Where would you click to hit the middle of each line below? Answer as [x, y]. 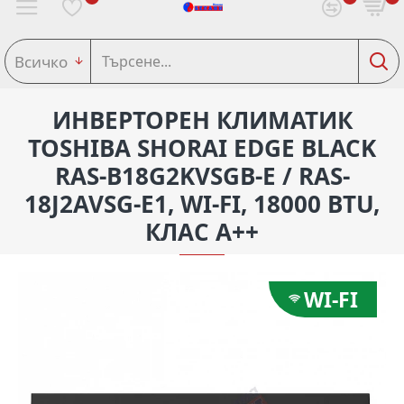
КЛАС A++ [202, 232]
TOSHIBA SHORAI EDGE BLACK [202, 148]
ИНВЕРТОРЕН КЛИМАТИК [202, 120]
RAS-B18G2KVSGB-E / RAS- [202, 176]
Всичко [41, 61]
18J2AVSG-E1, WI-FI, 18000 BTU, [202, 204]
